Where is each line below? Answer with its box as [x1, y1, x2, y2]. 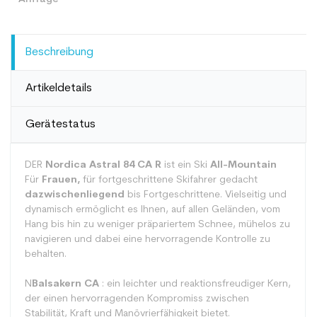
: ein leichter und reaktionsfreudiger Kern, [99, 279, 291, 289]
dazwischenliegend [25, 190, 125, 200]
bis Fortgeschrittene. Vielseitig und [125, 190, 287, 200]
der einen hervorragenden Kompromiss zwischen [25, 294, 249, 304]
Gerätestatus [25, 119, 96, 130]
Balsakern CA [32, 279, 99, 289]
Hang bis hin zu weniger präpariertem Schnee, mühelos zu [25, 219, 290, 230]
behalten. [25, 249, 67, 260]
